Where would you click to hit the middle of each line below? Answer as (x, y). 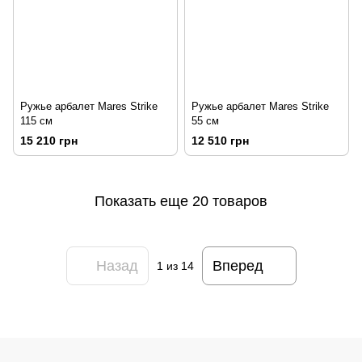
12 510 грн (220, 141)
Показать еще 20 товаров (181, 201)
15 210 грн (49, 141)
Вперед (238, 265)
